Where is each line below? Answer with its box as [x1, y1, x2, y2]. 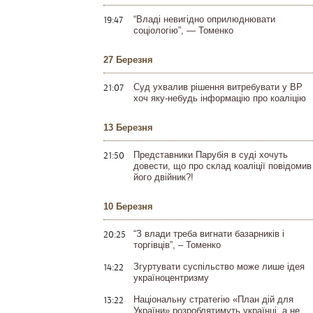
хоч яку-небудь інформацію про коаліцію [133, 93, 306, 103]
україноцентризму [133, 272, 209, 283]
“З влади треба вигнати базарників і [133, 228, 284, 239]
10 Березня [103, 201, 153, 212]
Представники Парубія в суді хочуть [133, 150, 288, 160]
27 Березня [103, 54, 153, 65]
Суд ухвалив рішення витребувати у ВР [133, 82, 303, 92]
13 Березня [103, 122, 153, 133]
